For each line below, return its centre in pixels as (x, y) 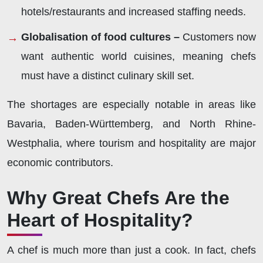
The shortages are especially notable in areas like (131, 104)
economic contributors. (60, 162)
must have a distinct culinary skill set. (108, 75)
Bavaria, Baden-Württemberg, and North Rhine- (131, 124)
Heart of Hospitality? (100, 220)
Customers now (219, 37)
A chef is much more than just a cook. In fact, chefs (131, 250)
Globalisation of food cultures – (102, 37)
